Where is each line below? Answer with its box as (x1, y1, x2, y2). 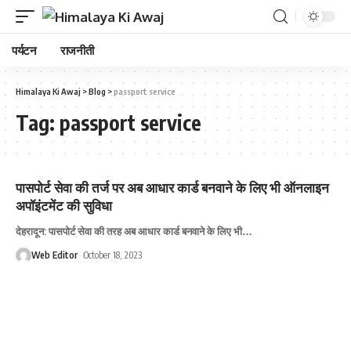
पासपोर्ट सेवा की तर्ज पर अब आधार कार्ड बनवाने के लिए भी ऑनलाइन (16, 179, 329, 196)
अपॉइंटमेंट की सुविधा (16, 197, 112, 214)
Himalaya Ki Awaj (16, 86, 81, 96)
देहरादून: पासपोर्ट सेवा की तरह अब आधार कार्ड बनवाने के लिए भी (16, 225, 242, 237)
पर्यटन (12, 43, 37, 57)
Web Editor (31, 249, 78, 261)
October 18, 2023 (84, 249, 143, 261)
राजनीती (60, 43, 94, 57)
